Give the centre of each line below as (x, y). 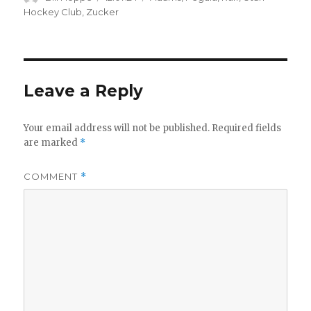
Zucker (103, 12)
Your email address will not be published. (117, 128)
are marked (52, 143)
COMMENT (52, 177)
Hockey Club (53, 12)
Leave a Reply (84, 91)
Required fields (247, 128)
